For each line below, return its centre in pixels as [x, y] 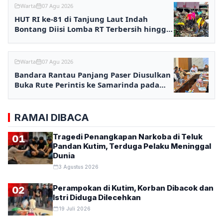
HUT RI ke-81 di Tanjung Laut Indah [81, 19]
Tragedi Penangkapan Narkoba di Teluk [128, 137]
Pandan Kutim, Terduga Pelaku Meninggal [132, 146]
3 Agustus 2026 [79, 167]
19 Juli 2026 [75, 209]
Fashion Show [40, 39]
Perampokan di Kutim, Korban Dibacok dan [133, 188]
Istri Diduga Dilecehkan [97, 198]
